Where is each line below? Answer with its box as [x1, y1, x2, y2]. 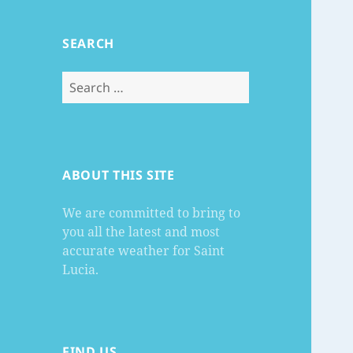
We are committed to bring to [62, 204, 241, 222]
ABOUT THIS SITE [62, 166, 175, 184]
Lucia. [62, 261, 99, 279]
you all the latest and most [62, 223, 221, 241]
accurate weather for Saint [62, 242, 225, 260]
